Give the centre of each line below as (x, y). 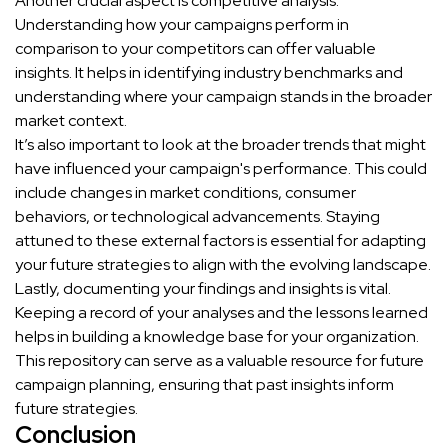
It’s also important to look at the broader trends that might (220, 145)
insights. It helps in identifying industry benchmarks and (209, 73)
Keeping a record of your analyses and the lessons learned (221, 313)
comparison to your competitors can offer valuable (195, 49)
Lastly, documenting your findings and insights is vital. (203, 289)
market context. (71, 121)
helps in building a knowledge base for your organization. (217, 337)
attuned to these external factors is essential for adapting (220, 241)
